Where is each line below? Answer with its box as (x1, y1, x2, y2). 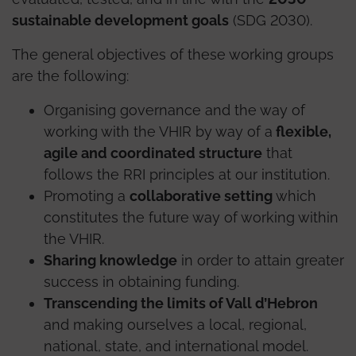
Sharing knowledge (44, 251, 177, 269)
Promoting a (44, 187, 130, 204)
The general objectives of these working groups (12, 45, 334, 63)
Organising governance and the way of (44, 101, 305, 118)
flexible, (273, 122, 331, 140)
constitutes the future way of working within (44, 208, 339, 226)
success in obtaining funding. (44, 273, 239, 290)
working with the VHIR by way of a (44, 122, 273, 140)
